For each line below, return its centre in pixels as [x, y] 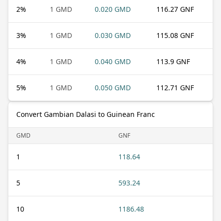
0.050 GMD [113, 87]
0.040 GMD [113, 61]
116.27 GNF [175, 9]
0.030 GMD [113, 35]
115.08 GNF [175, 35]
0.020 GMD [113, 9]
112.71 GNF [175, 87]
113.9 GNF [173, 61]
